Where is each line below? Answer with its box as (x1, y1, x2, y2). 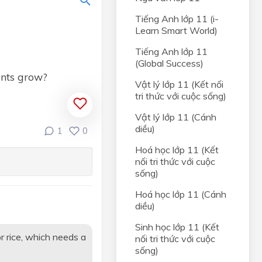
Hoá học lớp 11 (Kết (135, 144, 219, 156)
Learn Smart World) (135, 25, 218, 36)
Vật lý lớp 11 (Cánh (135, 111, 216, 123)
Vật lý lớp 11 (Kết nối (135, 78, 223, 90)
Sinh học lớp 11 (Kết (135, 221, 219, 233)
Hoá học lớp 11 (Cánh (135, 188, 226, 200)
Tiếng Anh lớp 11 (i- (135, 13, 219, 25)
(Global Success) (135, 57, 204, 69)
